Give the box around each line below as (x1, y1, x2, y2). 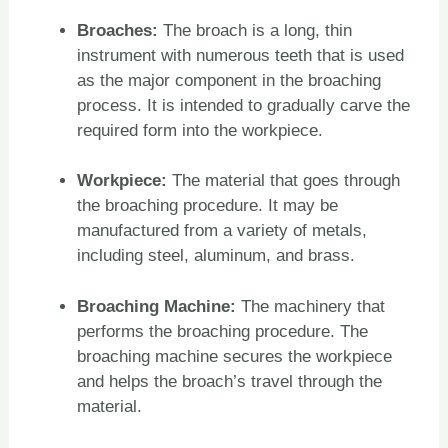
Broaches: (77, 20, 159, 40)
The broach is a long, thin (158, 20, 353, 40)
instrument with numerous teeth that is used (77, 45, 405, 65)
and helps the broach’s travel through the (77, 371, 383, 391)
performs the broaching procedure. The (77, 321, 369, 341)
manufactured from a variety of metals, (77, 221, 368, 241)
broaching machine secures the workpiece (77, 346, 393, 366)
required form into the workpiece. (77, 120, 324, 140)
